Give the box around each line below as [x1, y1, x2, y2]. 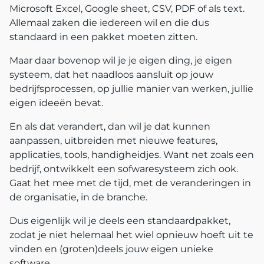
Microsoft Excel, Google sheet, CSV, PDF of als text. [9, 2, 245, 14]
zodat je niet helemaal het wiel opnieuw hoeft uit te [9, 229, 253, 240]
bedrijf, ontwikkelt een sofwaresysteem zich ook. [9, 163, 238, 174]
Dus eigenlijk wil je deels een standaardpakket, [9, 214, 230, 226]
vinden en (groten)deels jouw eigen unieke [9, 243, 213, 255]
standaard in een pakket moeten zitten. [9, 31, 200, 42]
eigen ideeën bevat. [9, 97, 105, 108]
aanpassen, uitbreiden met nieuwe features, [9, 134, 217, 146]
